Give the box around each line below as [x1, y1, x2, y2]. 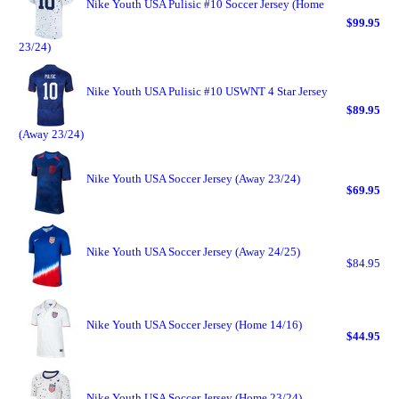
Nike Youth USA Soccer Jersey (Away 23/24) [86, 172, 300, 185]
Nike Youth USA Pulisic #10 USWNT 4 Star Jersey [86, 85, 328, 98]
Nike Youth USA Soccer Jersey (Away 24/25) [86, 245, 300, 258]
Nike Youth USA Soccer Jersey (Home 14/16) [86, 318, 302, 331]
